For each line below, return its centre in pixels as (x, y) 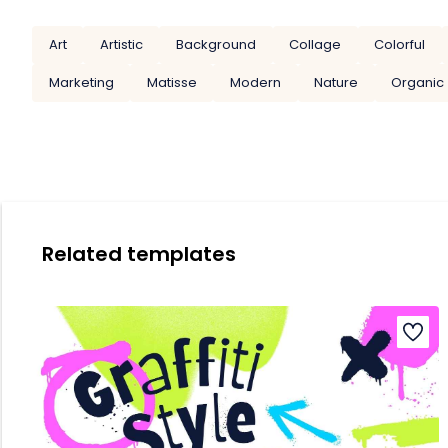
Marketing (81, 82)
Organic (418, 82)
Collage (315, 45)
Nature (336, 82)
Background (215, 45)
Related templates (139, 253)
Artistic (121, 45)
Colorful (400, 45)
